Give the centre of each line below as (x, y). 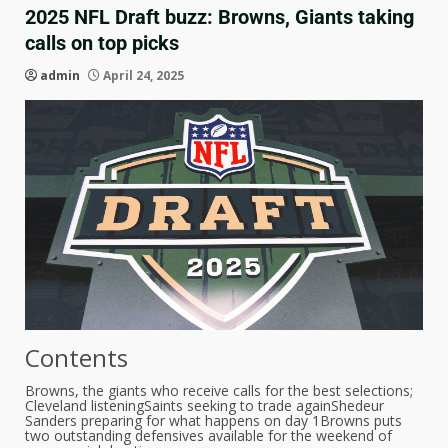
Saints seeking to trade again (237, 406)
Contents (76, 358)
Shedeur (357, 406)
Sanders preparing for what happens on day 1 (172, 421)
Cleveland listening (84, 406)
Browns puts (361, 421)
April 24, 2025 (142, 75)
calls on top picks (102, 43)
